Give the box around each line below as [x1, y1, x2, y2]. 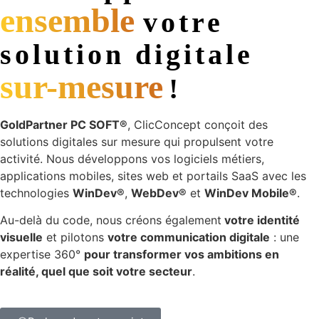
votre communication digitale [108, 230, 270, 245]
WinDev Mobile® [204, 186, 297, 200]
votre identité [221, 213, 300, 228]
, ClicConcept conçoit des [127, 117, 268, 132]
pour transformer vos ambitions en [84, 247, 279, 262]
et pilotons [43, 230, 108, 245]
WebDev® [131, 186, 187, 200]
